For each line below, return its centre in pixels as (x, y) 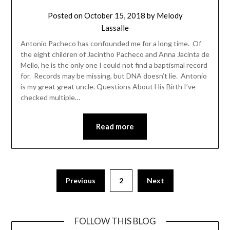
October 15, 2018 (114, 16)
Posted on (66, 16)
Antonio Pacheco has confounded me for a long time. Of (111, 44)
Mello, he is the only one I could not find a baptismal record (114, 65)
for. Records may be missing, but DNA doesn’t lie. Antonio (113, 76)
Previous (81, 180)
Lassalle (115, 28)
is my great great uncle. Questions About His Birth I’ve (108, 87)
